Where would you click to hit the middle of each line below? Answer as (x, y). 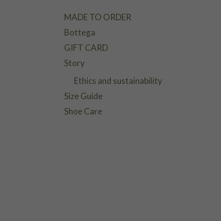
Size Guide (83, 96)
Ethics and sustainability (118, 80)
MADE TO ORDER (97, 17)
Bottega (79, 33)
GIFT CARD (86, 48)
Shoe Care (83, 111)
